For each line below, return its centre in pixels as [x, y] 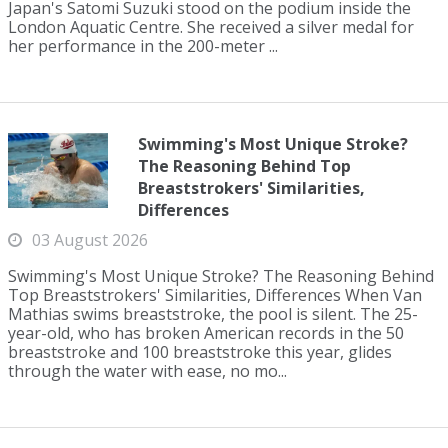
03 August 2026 [90, 240]
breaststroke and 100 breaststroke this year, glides [200, 352]
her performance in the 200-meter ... [143, 46]
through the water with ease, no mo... [147, 371]
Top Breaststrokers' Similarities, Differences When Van [215, 295]
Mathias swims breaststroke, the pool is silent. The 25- [213, 314]
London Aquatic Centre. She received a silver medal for [211, 27]
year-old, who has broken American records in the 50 [206, 333]
